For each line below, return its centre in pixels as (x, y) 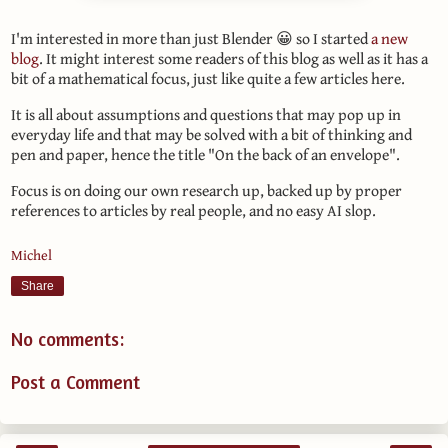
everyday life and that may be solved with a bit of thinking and (211, 135)
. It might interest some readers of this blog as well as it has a (233, 59)
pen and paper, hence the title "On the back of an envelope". (205, 155)
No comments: (67, 338)
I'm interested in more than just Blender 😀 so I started (191, 39)
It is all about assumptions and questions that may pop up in (206, 115)
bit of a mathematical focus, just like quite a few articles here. (208, 79)
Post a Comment (75, 382)
